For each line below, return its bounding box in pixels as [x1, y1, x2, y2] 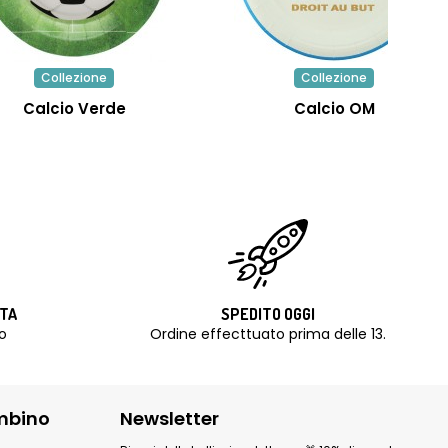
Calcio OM [293, 98, 375, 119]
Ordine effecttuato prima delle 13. [150, 324, 386, 344]
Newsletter [120, 406, 219, 431]
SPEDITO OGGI [221, 304, 315, 324]
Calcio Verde [22, 98, 126, 119]
